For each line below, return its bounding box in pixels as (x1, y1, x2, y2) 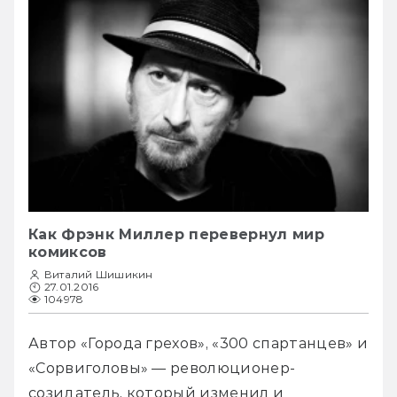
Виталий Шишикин (44, 268, 153, 282)
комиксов (28, 244, 107, 261)
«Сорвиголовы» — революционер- (28, 360, 296, 378)
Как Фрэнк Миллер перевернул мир (28, 226, 324, 244)
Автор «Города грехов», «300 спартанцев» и (28, 335, 369, 353)
